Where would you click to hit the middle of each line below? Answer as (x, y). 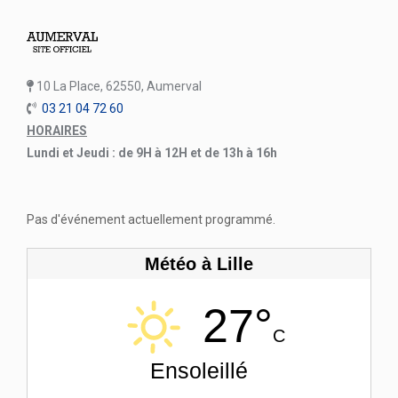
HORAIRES (57, 130)
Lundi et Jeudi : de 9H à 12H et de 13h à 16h (152, 152)
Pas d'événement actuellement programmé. (151, 219)
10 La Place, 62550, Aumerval (118, 86)
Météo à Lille (199, 263)
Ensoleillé (199, 370)
